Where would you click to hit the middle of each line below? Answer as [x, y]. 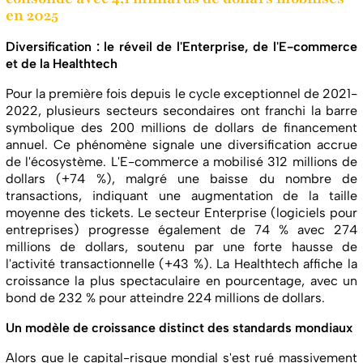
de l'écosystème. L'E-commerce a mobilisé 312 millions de [181, 162]
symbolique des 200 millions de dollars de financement [181, 128]
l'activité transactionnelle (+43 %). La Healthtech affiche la [181, 264]
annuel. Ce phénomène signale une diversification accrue [181, 145]
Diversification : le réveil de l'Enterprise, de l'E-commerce [181, 47]
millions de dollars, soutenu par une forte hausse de [181, 247]
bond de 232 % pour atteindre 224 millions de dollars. [165, 298]
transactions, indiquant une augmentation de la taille [181, 196]
